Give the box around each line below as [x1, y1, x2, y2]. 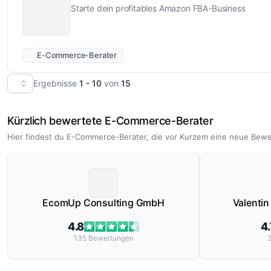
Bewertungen [88, 233, 134, 243]
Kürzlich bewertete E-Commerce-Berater [7, 114, 214, 127]
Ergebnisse [33, 78, 79, 89]
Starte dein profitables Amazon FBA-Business [71, 3, 246, 14]
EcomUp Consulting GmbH [42, 196, 165, 209]
